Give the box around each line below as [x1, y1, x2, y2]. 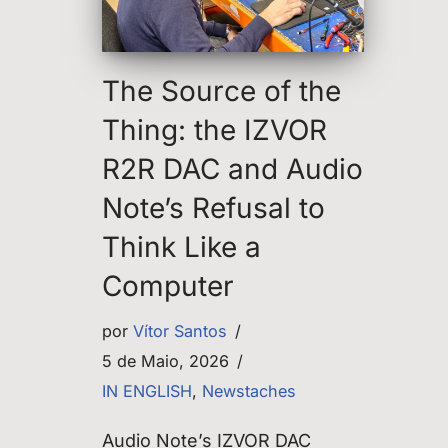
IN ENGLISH [102, 380, 192, 401]
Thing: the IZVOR [102, 112, 327, 147]
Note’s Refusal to [102, 190, 325, 225]
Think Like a [102, 229, 261, 264]
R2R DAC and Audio [102, 151, 363, 186]
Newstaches [202, 380, 296, 401]
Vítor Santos [133, 320, 227, 341]
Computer [102, 268, 234, 303]
